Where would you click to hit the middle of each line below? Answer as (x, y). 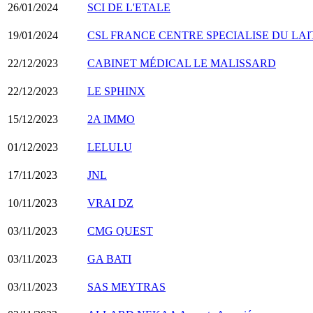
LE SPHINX (116, 91)
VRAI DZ (110, 203)
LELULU (110, 147)
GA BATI (109, 259)
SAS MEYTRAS (126, 286)
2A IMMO (111, 119)
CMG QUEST (120, 231)
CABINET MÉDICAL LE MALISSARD (182, 63)
